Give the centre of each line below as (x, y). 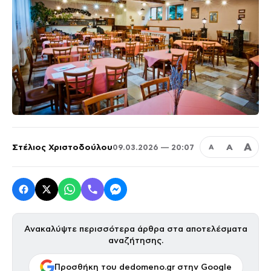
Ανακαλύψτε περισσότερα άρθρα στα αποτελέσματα (135, 229)
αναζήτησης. (135, 240)
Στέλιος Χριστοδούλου (62, 147)
